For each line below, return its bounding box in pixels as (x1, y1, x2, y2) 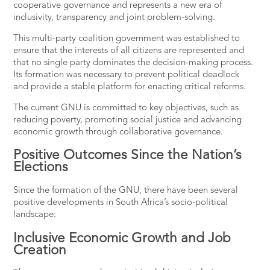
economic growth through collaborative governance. (13, 127, 224, 137)
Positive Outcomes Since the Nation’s (13, 149, 242, 163)
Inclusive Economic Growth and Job (13, 231, 231, 245)
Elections (13, 161, 69, 175)
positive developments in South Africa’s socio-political (13, 198, 228, 207)
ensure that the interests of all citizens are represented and (13, 46, 245, 55)
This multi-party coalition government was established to (13, 34, 240, 43)
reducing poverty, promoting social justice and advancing (13, 115, 242, 125)
